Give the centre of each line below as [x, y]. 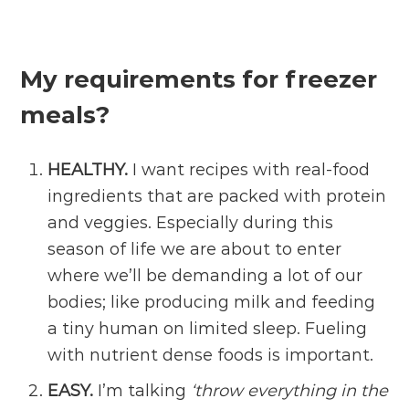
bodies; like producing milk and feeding [212, 303]
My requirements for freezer [199, 80]
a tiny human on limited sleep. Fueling [208, 329]
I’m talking [142, 391]
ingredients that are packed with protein [217, 197]
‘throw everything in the [290, 391]
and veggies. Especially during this [191, 223]
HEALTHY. [88, 170]
